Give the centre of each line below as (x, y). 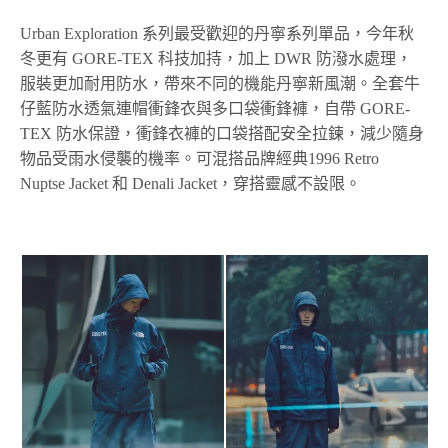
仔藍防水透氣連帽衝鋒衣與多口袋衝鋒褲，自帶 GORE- (215, 108)
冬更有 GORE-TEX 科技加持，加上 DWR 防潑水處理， (216, 58)
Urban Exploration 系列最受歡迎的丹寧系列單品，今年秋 (217, 33)
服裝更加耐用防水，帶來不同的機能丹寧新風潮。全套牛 (220, 83)
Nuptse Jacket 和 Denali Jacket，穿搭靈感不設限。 (191, 183)
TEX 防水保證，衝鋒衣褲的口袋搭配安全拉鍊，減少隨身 (222, 133)
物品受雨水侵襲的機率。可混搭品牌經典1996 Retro (200, 158)
